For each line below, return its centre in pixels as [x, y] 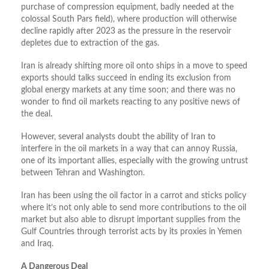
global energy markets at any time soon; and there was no [128, 90]
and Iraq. [37, 244]
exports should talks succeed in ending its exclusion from [126, 78]
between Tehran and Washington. [83, 173]
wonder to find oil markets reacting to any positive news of [131, 102]
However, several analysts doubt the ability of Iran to [118, 137]
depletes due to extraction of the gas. [90, 44]
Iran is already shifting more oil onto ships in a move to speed [134, 66]
